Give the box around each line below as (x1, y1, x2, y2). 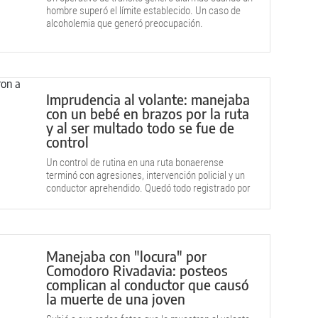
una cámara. (46, 194, 97, 207)
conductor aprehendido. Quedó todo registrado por (46, 182, 251, 194)
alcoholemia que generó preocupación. (46, 17, 203, 30)
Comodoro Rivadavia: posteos (46, 261, 228, 279)
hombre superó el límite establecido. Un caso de (46, 4, 241, 17)
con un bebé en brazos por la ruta (46, 104, 249, 122)
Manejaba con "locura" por (46, 247, 207, 265)
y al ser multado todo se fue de (46, 119, 234, 136)
